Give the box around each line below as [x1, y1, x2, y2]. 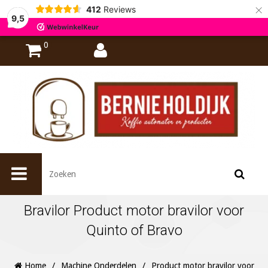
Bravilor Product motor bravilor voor [24, 202, 244, 220]
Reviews [103, 4, 136, 14]
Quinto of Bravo [86, 222, 182, 239]
